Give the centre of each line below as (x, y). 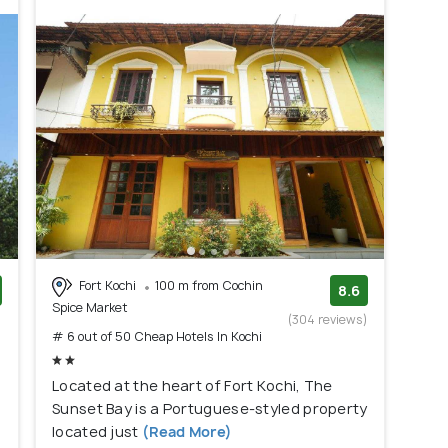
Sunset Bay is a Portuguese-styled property (210, 408)
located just (95, 431)
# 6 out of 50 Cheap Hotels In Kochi (157, 336)
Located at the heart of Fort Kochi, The (192, 385)
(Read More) (185, 431)
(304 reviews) (328, 320)
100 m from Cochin (209, 286)
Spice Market (90, 307)
